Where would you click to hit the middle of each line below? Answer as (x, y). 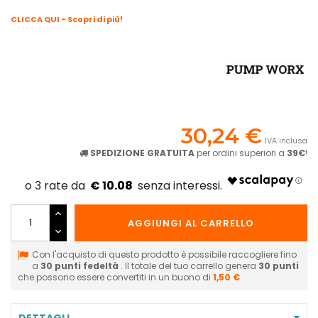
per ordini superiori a (241, 153)
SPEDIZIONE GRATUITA (142, 153)
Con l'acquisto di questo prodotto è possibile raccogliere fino (164, 254)
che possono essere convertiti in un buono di (115, 277)
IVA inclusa (286, 140)
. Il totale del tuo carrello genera (190, 265)
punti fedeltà (87, 265)
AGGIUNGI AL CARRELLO (191, 223)
